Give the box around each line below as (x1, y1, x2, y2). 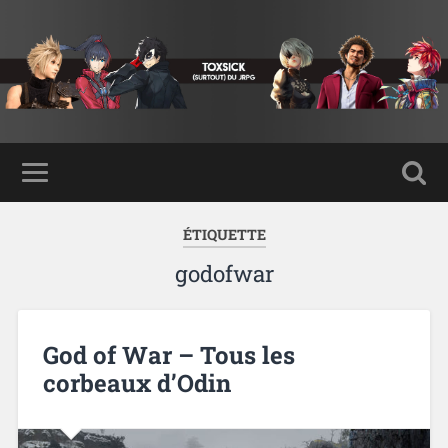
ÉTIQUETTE (182, 224, 266, 244)
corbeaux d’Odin (42, 366, 231, 399)
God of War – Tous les (42, 338, 295, 371)
